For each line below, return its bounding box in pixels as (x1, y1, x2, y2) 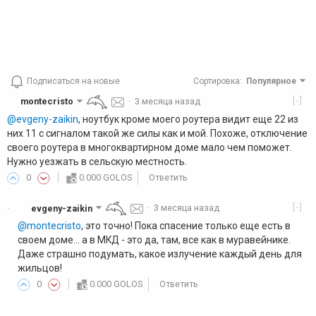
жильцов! (18, 262, 62, 274)
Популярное (246, 76, 297, 87)
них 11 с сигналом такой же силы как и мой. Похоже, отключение (7, 127, 308, 139)
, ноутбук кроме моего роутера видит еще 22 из (78, 113, 298, 125)
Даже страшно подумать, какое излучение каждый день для (18, 248, 302, 260)
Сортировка (193, 76, 241, 87)
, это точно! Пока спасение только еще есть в (81, 219, 291, 231)
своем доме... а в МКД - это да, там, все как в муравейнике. (18, 233, 291, 245)
